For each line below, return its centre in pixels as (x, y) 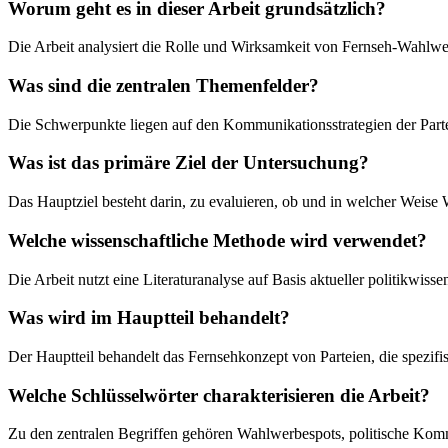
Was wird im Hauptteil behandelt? (149, 318)
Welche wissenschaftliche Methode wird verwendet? (217, 240)
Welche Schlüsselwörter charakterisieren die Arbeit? (219, 395)
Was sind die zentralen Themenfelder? (163, 85)
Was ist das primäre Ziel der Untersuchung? (188, 163)
